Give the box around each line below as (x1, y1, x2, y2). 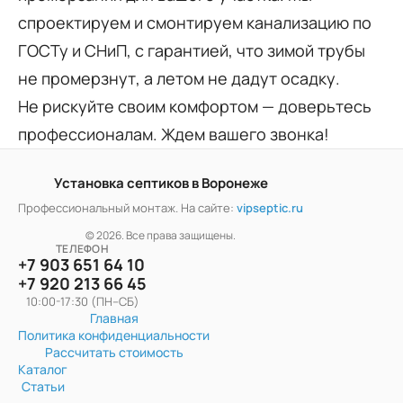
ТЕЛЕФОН (56, 241, 109, 257)
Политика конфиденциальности (18, 327, 210, 345)
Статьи (21, 378, 65, 396)
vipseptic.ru (237, 200, 303, 217)
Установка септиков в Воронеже (53, 174, 268, 193)
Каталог (18, 361, 67, 379)
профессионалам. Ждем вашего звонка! (18, 123, 329, 146)
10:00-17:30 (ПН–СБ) (25, 293, 139, 310)
